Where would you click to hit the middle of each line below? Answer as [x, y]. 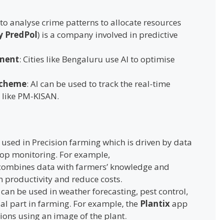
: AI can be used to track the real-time [98, 83]
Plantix [155, 204]
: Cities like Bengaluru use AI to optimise [97, 59]
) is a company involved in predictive [108, 34]
